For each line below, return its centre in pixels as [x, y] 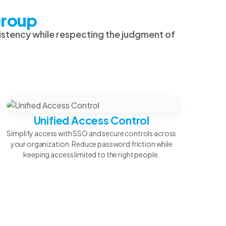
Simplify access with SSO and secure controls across [92, 133]
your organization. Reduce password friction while [91, 144]
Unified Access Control [92, 120]
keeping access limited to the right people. [92, 154]
